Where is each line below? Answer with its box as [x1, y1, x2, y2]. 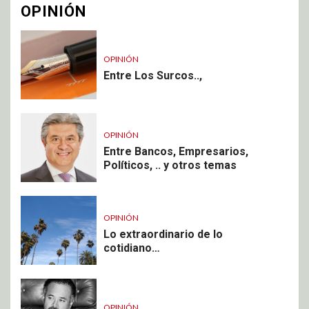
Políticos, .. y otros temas [103, 158, 237, 172]
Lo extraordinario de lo [103, 227, 223, 241]
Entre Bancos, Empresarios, [103, 144, 248, 158]
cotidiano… [103, 241, 160, 255]
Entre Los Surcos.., [103, 68, 202, 82]
